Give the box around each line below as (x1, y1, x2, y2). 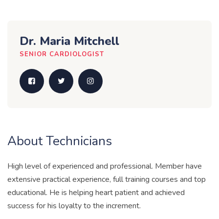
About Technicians (7, 132, 112, 150)
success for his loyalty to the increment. (7, 200, 141, 211)
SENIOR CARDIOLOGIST (20, 50, 104, 59)
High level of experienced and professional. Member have (7, 161, 202, 172)
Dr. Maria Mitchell (20, 33, 119, 49)
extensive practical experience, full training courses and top (7, 174, 206, 185)
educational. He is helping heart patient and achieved (7, 187, 185, 198)
